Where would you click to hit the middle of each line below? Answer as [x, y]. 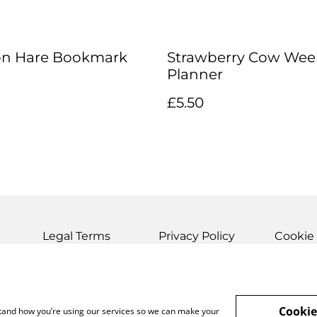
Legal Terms [76, 236]
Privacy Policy [197, 236]
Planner [195, 74]
